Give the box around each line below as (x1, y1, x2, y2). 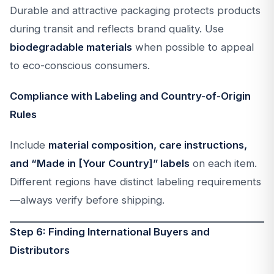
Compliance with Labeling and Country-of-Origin (10, 90, 251, 102)
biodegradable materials (10, 41, 132, 53)
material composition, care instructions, (48, 139, 247, 151)
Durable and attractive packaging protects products (10, 4, 261, 17)
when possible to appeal (132, 41, 254, 53)
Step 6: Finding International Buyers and (10, 226, 210, 238)
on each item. (190, 157, 257, 169)
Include (10, 139, 48, 151)
